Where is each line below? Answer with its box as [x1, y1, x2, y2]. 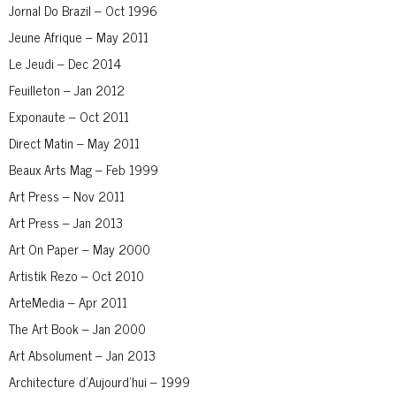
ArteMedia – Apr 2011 [9, 290, 127, 313]
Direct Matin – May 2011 [9, 131, 140, 154]
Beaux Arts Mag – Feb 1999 [9, 157, 158, 180]
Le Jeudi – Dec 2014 [9, 51, 121, 74]
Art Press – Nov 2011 [9, 184, 125, 207]
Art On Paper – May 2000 [9, 237, 150, 260]
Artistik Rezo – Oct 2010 [9, 263, 144, 286]
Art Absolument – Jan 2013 [9, 343, 156, 366]
